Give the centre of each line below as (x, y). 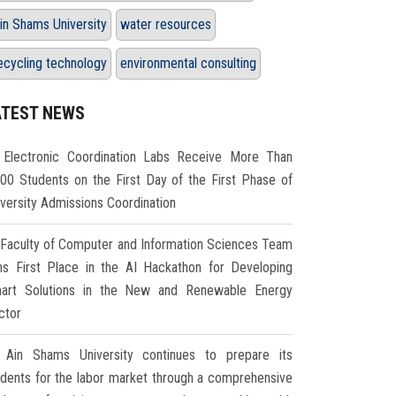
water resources (166, 25)
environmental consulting (188, 64)
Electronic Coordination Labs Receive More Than (148, 157)
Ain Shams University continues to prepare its (149, 355)
